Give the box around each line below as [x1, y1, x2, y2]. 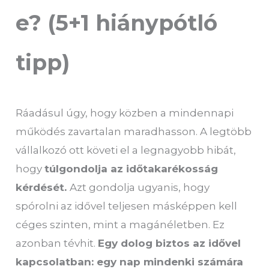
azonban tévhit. [16, 237, 98, 249]
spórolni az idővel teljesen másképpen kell [16, 199, 238, 212]
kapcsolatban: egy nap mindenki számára [16, 255, 244, 268]
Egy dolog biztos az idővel [98, 237, 241, 249]
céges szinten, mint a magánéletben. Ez [16, 218, 225, 231]
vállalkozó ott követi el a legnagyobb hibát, [16, 144, 237, 156]
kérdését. [16, 181, 70, 193]
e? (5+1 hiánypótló [16, 9, 218, 36]
